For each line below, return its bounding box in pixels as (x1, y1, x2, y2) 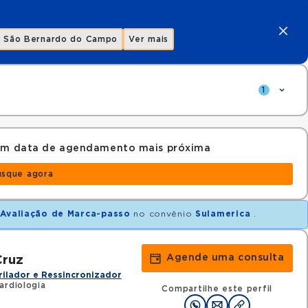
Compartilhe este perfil (162, 285, 273, 293)
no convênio (130, 210, 196, 218)
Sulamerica (195, 210, 251, 218)
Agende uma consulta (166, 253, 285, 263)
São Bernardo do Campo (3, 35, 118, 43)
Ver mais (129, 35, 168, 43)
